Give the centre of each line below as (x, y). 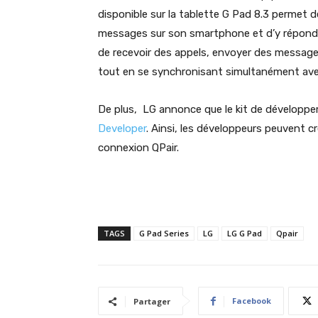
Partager (152, 301)
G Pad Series (164, 233)
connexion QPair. (138, 148)
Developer (122, 128)
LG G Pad (245, 233)
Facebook (252, 301)
